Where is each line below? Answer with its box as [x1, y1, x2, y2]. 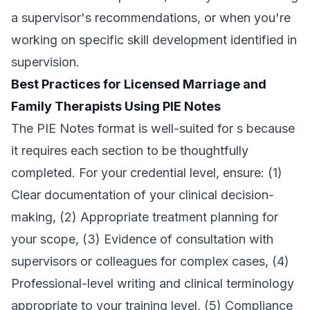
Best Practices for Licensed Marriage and [11, 77, 266, 91]
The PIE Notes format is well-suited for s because [11, 121, 295, 136]
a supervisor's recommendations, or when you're [11, 10, 291, 25]
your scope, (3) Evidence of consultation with [11, 232, 273, 246]
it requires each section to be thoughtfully [11, 143, 248, 158]
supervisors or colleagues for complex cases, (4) [11, 254, 289, 268]
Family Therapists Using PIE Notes [11, 99, 221, 113]
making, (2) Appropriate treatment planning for [11, 210, 278, 224]
